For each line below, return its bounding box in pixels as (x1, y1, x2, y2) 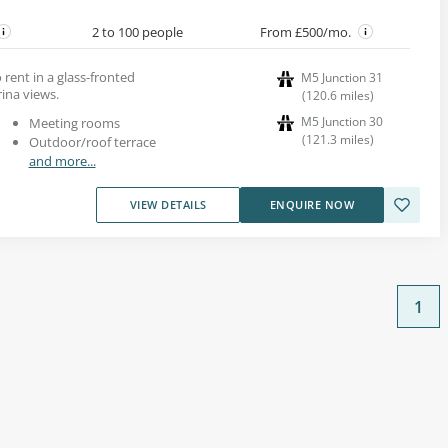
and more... (28, 151, 96, 170)
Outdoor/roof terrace (28, 132, 156, 151)
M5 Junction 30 (301, 112, 383, 130)
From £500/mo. (260, 22, 354, 41)
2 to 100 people (91, 22, 183, 41)
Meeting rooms (28, 113, 120, 132)
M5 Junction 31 (301, 68, 383, 86)
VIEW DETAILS (129, 196, 207, 212)
